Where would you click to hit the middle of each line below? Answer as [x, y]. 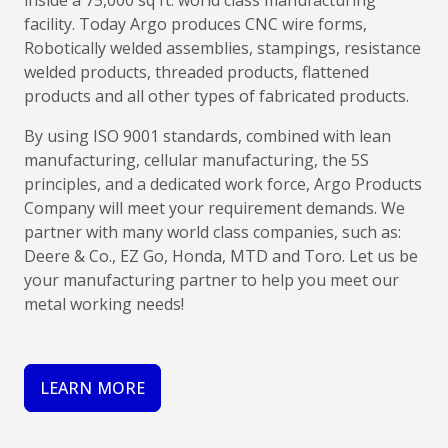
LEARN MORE [92, 388]
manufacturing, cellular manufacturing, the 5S [196, 160]
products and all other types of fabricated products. [216, 96]
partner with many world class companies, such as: [212, 232]
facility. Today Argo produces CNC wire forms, [195, 24]
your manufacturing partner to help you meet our [211, 280]
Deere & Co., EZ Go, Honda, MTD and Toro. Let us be [221, 256]
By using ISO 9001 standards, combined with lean [207, 136]
